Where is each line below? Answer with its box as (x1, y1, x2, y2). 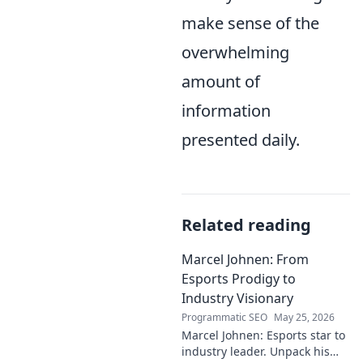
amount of (181, 70, 260, 92)
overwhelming (181, 41, 289, 63)
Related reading (181, 213, 311, 236)
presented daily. (181, 128, 300, 151)
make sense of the (181, 11, 319, 34)
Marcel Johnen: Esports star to (181, 327, 345, 343)
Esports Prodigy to (181, 269, 296, 288)
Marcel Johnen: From (181, 250, 309, 268)
